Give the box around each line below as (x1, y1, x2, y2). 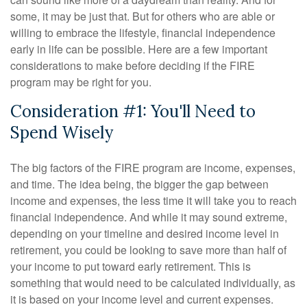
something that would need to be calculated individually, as (10, 275, 295, 291)
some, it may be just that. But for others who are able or (10, 8, 275, 25)
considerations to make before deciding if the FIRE (10, 58, 255, 74)
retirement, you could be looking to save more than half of (10, 242, 286, 258)
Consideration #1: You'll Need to (10, 101, 256, 123)
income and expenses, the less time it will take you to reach (10, 193, 297, 209)
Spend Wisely (10, 122, 113, 144)
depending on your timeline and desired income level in (10, 225, 279, 242)
